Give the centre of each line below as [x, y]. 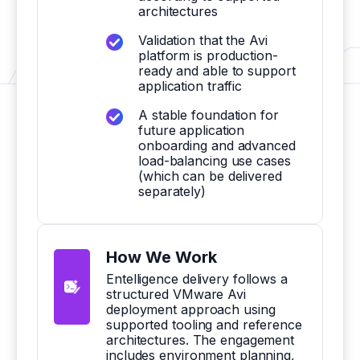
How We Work [162, 257]
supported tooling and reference [204, 325]
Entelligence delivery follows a [197, 279]
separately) [172, 191]
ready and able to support [217, 71]
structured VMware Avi [176, 294]
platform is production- [208, 55]
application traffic [190, 86]
